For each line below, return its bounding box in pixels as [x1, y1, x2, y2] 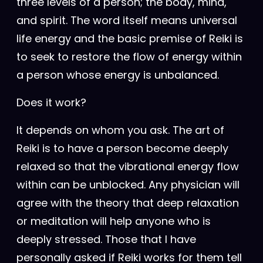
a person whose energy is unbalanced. [16, 68, 219, 82]
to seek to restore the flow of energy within [16, 49, 242, 64]
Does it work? [16, 95, 86, 110]
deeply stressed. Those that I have [16, 232, 196, 247]
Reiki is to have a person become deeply [16, 141, 228, 156]
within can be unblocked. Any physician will [16, 177, 240, 192]
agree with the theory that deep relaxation [16, 195, 239, 210]
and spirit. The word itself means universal [16, 13, 237, 28]
